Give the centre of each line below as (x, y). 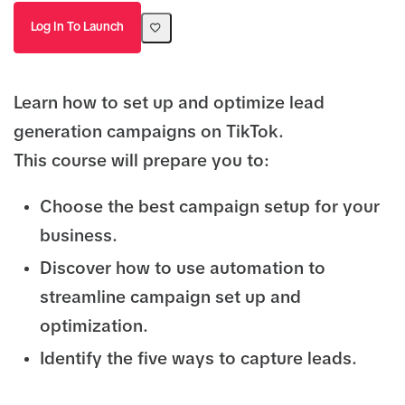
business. (78, 236)
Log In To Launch (77, 27)
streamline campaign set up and (170, 297)
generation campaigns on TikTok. (149, 132)
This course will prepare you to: (141, 161)
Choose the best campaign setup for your (209, 207)
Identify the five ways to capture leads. (198, 359)
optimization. (105, 326)
